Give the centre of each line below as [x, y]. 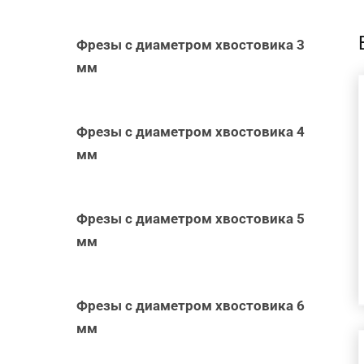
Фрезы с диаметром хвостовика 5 [191, 218]
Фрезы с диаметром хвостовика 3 [191, 44]
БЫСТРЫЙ [287, 126]
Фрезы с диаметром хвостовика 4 [191, 131]
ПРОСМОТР [287, 145]
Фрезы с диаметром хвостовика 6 [191, 305]
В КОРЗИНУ [274, 106]
